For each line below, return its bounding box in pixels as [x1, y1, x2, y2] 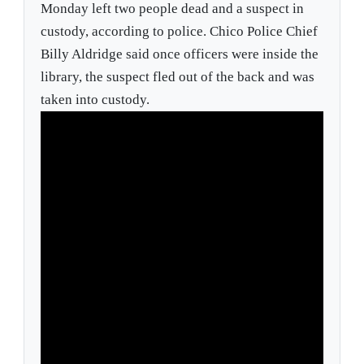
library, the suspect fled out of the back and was [41, 69, 315, 85]
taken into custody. [41, 92, 150, 108]
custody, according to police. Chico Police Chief [41, 24, 318, 40]
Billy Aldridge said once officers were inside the [41, 46, 319, 63]
